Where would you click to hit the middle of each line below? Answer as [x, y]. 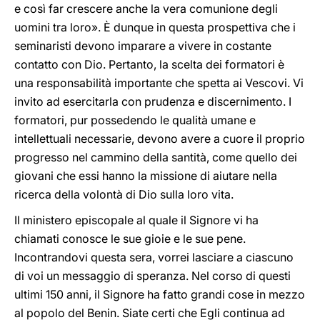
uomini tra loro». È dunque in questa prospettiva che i [155, 27]
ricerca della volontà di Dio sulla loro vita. [124, 194]
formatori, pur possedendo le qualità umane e [135, 120]
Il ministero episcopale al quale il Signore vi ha [136, 220]
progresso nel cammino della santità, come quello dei [156, 157]
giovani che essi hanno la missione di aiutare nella [146, 176]
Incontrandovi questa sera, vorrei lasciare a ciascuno [154, 257]
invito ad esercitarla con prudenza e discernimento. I [153, 101]
